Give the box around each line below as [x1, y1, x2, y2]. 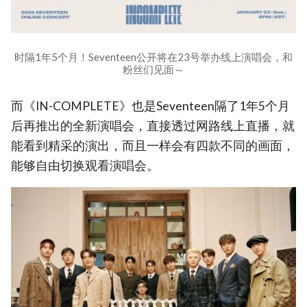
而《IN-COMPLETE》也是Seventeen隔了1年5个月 [11, 98, 290, 113]
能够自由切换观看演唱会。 [11, 158, 159, 173]
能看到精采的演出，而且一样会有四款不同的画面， [11, 138, 295, 153]
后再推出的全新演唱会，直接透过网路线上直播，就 [11, 118, 295, 133]
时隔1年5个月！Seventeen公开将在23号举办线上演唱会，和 [14, 50, 293, 63]
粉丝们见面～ [123, 62, 184, 75]
